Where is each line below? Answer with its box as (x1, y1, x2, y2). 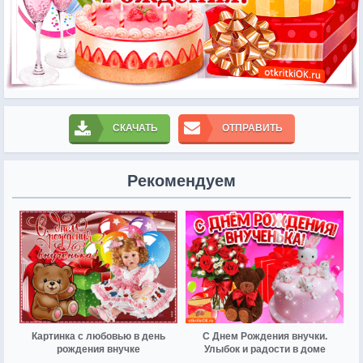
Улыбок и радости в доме (203, 344, 326, 356)
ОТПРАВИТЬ (221, 122, 283, 134)
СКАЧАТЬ (112, 122, 158, 134)
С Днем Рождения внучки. (202, 331, 327, 343)
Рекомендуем (127, 171, 236, 190)
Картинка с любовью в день (32, 331, 165, 343)
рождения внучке (57, 344, 140, 356)
